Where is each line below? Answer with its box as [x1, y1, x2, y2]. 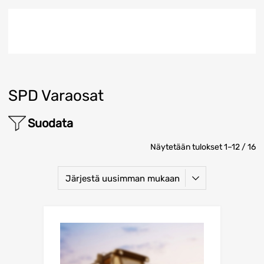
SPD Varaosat [8, 87, 104, 105]
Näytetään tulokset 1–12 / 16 [150, 142, 256, 153]
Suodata [28, 116, 73, 131]
